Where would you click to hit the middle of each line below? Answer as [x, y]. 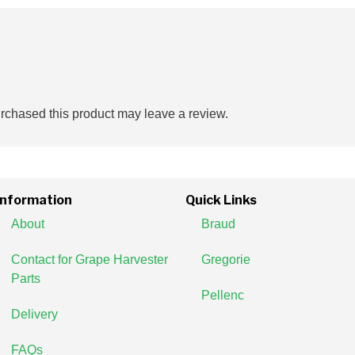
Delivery [34, 315]
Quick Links [221, 200]
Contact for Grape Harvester [90, 260]
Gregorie [226, 260]
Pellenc [223, 296]
